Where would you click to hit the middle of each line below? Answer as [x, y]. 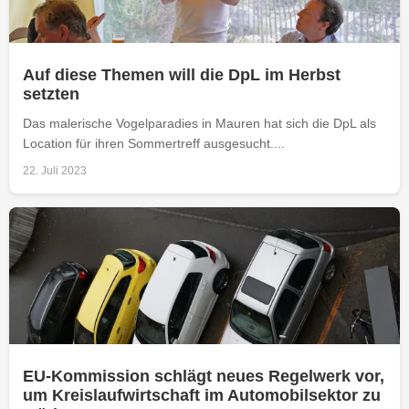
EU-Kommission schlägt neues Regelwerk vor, [204, 376]
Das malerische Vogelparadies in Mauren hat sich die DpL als [199, 123]
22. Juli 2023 [55, 170]
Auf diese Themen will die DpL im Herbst [182, 74]
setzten [51, 94]
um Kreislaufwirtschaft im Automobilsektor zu [202, 395]
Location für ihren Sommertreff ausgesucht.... [154, 143]
